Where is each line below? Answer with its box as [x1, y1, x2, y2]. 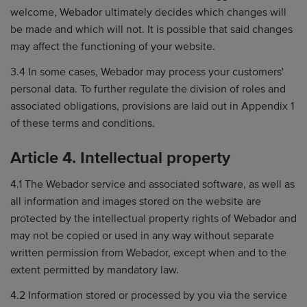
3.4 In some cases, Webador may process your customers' [10, 65, 284, 79]
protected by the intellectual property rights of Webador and [10, 211, 297, 225]
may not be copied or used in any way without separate [10, 228, 274, 243]
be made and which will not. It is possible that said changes [10, 22, 293, 36]
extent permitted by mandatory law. [10, 262, 179, 277]
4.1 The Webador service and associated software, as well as [10, 177, 295, 191]
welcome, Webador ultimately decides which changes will [10, 5, 286, 19]
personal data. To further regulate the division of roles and [10, 82, 286, 96]
